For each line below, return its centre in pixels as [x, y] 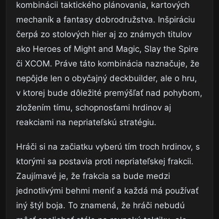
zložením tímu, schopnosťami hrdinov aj [94, 108]
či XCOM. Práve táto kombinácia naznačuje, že [108, 64]
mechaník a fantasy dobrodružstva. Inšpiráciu [106, 20]
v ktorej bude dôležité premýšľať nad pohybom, [109, 93]
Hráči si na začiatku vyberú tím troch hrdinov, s [108, 147]
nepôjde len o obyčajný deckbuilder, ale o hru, [107, 78]
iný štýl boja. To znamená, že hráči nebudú [100, 206]
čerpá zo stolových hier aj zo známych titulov [104, 34]
